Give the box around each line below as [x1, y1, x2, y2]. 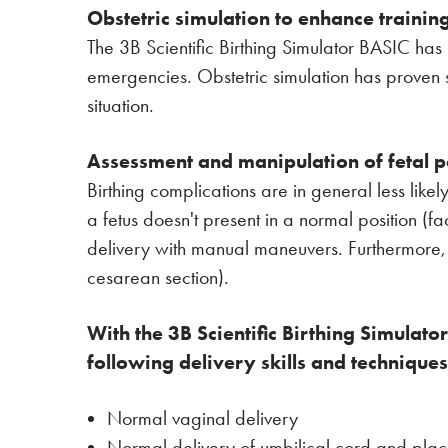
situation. [87, 94, 154, 117]
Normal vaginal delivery [107, 407, 298, 430]
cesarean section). [87, 266, 229, 289]
